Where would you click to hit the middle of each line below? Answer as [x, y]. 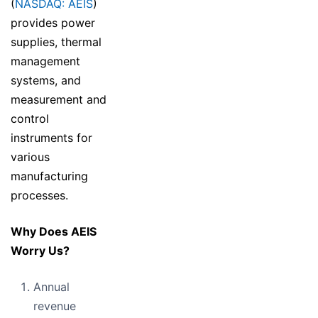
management [45, 61]
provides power [53, 23]
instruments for [51, 138]
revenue [55, 306]
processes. [39, 196]
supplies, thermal [56, 42]
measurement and [59, 100]
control [30, 119]
